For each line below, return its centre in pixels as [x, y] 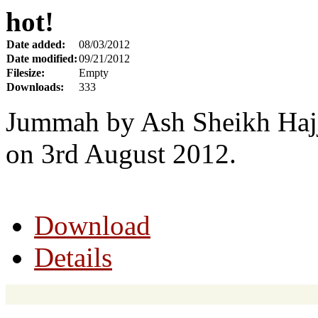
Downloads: [35, 87]
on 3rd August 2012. [121, 154]
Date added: [36, 45]
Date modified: [42, 59]
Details [73, 258]
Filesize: [26, 73]
